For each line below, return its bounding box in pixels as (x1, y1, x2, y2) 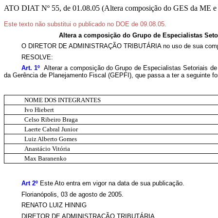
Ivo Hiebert (24, 106, 54, 113)
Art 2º (21, 180, 38, 187)
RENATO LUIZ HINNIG (21, 201, 87, 209)
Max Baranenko (24, 154, 67, 162)
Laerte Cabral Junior (24, 125, 78, 133)
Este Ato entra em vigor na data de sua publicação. (38, 180, 184, 187)
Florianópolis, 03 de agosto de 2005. (21, 190, 124, 198)
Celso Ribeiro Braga (24, 115, 78, 123)
